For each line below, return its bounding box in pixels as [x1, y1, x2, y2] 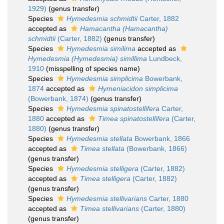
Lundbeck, [147, 54, 182, 62]
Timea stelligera [80, 174, 130, 182]
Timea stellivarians [80, 204, 139, 212]
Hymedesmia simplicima [66, 74, 143, 82]
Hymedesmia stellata [66, 134, 132, 142]
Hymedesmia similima [66, 44, 135, 52]
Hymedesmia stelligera [66, 164, 138, 172]
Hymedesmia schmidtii [66, 14, 137, 22]
